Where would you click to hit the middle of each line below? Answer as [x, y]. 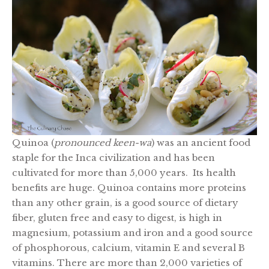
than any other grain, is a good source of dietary [125, 202]
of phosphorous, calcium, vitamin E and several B [128, 247]
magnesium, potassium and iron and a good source [132, 232]
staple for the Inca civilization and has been [113, 157]
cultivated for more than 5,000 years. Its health [124, 172]
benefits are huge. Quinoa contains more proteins [129, 187]
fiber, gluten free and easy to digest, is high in [117, 217]
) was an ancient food [201, 142]
